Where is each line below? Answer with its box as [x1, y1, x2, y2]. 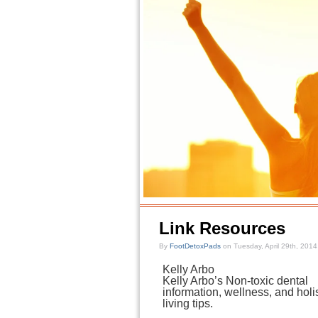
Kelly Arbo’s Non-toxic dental [163, 275, 308, 287]
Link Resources [159, 219, 285, 238]
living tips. [163, 297, 213, 309]
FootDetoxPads [170, 242, 221, 250]
